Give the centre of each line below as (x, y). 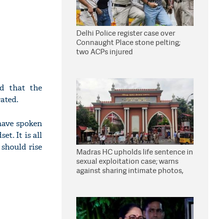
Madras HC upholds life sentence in (135, 152)
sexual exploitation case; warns (127, 161)
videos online (99, 180)
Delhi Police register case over (126, 33)
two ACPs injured (105, 52)
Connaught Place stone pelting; (128, 42)
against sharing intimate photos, (130, 170)
